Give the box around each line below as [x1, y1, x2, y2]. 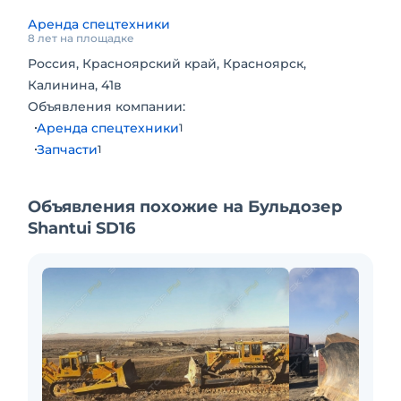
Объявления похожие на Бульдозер [28, 197, 342, 217]
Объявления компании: [28, 98, 185, 115]
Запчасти [37, 141, 98, 158]
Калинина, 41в [28, 77, 122, 93]
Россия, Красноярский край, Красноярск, [28, 55, 306, 72]
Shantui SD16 [28, 218, 135, 238]
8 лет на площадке [28, 31, 134, 45]
